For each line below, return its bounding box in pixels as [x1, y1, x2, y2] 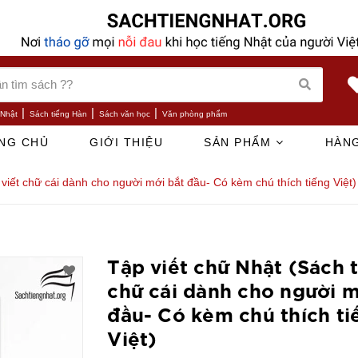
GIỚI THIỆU [89, 135, 164, 149]
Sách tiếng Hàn [29, 109, 87, 118]
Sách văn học [98, 109, 150, 118]
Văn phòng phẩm [161, 109, 227, 118]
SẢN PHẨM [204, 135, 276, 149]
